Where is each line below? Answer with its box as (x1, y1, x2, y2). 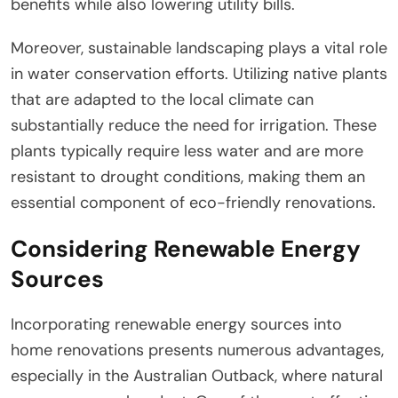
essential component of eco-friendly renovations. (11, 191, 376, 213)
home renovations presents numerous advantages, (11, 338, 384, 361)
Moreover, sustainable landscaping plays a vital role (11, 36, 387, 59)
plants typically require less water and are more (11, 139, 363, 162)
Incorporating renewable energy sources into (11, 313, 342, 335)
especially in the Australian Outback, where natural (11, 364, 383, 386)
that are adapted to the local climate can (11, 88, 314, 110)
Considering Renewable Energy (11, 233, 361, 264)
